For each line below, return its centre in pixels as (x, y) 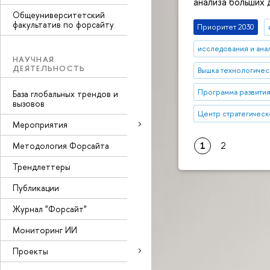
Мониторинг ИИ (45, 230)
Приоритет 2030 (226, 27)
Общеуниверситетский (59, 15)
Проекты (30, 251)
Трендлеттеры (42, 166)
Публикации (36, 187)
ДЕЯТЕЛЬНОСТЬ (49, 68)
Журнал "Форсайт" (50, 209)
